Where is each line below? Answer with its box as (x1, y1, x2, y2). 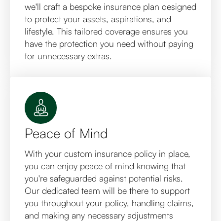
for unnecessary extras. (25, 50, 112, 61)
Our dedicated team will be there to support (25, 185, 190, 196)
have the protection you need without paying (25, 38, 193, 49)
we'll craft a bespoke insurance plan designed (25, 1, 196, 12)
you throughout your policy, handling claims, (25, 197, 194, 208)
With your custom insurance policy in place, (25, 148, 190, 159)
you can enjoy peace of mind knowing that (25, 160, 185, 171)
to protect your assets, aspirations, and (25, 13, 171, 24)
